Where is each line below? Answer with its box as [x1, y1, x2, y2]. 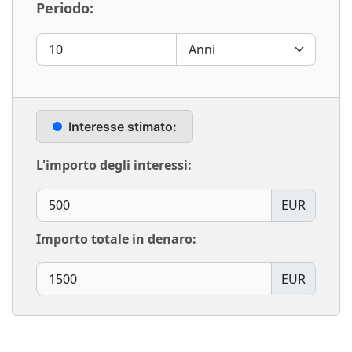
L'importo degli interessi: [36, 156, 192, 174]
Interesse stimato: [68, 119, 177, 134]
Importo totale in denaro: [36, 230, 196, 247]
